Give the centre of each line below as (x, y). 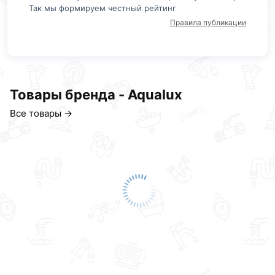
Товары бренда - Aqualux (96, 95)
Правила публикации (208, 22)
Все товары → (41, 114)
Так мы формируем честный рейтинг (102, 8)
